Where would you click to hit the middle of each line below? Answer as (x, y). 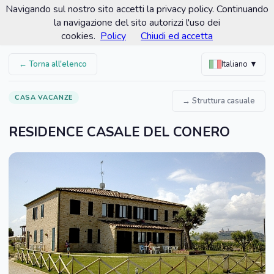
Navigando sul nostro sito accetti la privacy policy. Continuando (137, 9)
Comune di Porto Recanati (112, 17)
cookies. (78, 36)
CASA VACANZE (44, 98)
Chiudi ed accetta (177, 36)
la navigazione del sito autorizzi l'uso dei (137, 23)
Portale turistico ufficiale (92, 28)
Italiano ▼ (254, 64)
